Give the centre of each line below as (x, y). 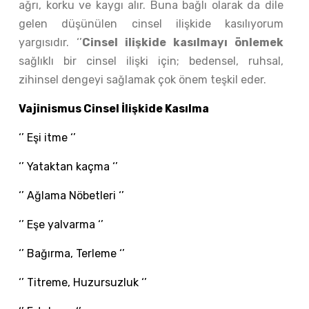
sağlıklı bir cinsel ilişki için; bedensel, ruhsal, (151, 61)
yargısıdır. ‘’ (50, 42)
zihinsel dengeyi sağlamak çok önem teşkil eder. (144, 80)
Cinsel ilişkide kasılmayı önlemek (183, 42)
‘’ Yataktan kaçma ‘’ (70, 167)
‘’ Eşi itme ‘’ (47, 138)
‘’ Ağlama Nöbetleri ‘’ (71, 196)
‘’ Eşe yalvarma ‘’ (61, 225)
